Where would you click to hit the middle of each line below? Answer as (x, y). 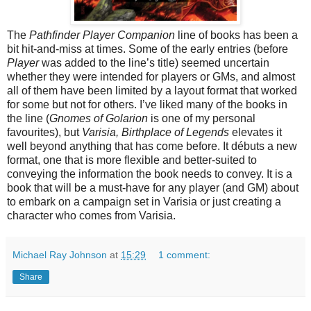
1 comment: (185, 255)
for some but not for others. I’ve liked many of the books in (147, 104)
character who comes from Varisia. (91, 216)
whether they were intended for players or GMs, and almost (151, 77)
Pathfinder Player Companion (102, 35)
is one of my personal (202, 118)
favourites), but (44, 132)
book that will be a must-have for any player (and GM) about (153, 188)
